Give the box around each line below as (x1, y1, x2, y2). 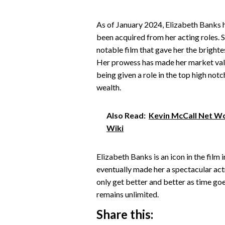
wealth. (96, 82, 121, 92)
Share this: (96, 207, 153, 222)
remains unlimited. (96, 189, 159, 199)
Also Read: (106, 110, 146, 121)
